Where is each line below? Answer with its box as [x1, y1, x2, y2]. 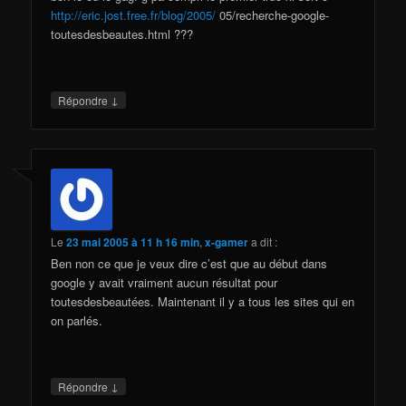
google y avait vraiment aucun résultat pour [51, 274, 278, 292]
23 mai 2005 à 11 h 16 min [66, 234, 200, 251]
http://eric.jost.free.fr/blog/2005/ [51, 5, 217, 24]
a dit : [251, 234, 278, 250]
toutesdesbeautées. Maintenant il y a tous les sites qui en [51, 293, 355, 311]
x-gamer [205, 234, 249, 251]
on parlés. [51, 312, 103, 330]
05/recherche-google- [216, 5, 330, 24]
